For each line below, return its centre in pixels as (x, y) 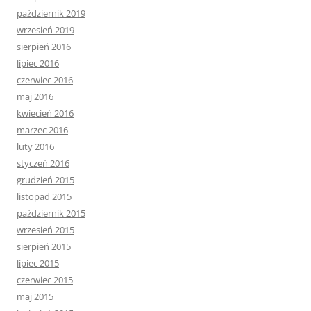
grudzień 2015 (45, 180)
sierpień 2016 (44, 47)
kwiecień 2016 (45, 114)
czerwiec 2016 (45, 80)
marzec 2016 (42, 130)
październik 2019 (51, 14)
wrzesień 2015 (45, 230)
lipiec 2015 (38, 263)
